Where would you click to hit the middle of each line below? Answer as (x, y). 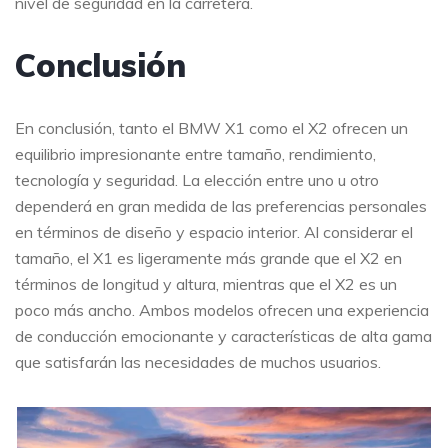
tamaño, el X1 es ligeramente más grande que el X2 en (208, 258)
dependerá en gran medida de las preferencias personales (221, 206)
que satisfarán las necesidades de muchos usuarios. (198, 362)
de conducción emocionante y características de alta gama (223, 336)
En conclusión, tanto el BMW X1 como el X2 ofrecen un (211, 128)
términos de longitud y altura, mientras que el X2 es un (206, 284)
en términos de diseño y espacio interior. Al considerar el (214, 232)
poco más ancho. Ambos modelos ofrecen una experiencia (222, 310)
